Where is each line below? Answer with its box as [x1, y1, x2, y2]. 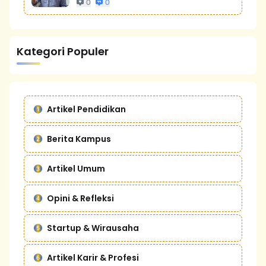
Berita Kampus [47, 133, 111, 145]
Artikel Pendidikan [47, 103, 126, 115]
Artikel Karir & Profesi [47, 252, 139, 264]
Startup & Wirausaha [47, 222, 139, 234]
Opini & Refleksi [47, 192, 114, 204]
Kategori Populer [17, 44, 109, 59]
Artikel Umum [47, 163, 105, 175]
